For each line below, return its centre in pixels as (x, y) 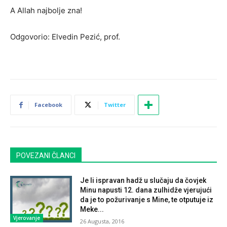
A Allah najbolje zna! (46, 10)
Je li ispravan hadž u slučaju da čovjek (143, 180)
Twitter (115, 104)
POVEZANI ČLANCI (46, 155)
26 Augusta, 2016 (102, 221)
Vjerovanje (27, 218)
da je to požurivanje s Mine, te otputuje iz (147, 199)
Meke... (92, 209)
